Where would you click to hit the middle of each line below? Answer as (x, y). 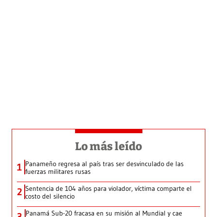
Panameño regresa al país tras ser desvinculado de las (104, 163)
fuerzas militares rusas (58, 171)
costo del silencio (50, 196)
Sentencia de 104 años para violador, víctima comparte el (108, 188)
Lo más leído (108, 146)
